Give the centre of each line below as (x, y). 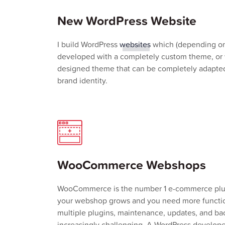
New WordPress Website (127, 21)
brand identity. (82, 80)
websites (135, 44)
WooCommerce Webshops (132, 165)
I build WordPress (88, 44)
